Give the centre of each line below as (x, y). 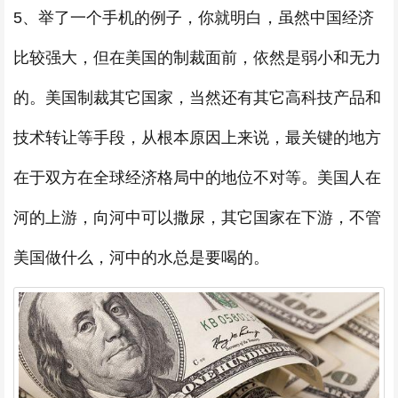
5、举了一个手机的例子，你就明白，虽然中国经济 (194, 17)
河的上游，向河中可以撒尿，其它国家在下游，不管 (197, 217)
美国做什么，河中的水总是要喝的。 (141, 257)
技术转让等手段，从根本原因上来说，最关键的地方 (197, 137)
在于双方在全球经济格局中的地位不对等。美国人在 (197, 177)
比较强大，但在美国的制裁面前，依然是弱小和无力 (197, 57)
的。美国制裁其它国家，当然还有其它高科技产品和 (197, 97)
